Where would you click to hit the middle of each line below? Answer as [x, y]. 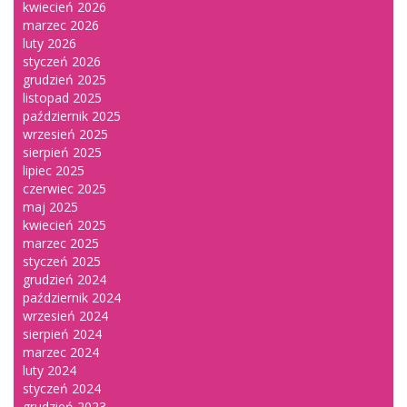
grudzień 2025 [65, 80]
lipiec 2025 [54, 171]
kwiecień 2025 [65, 225]
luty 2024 [50, 371]
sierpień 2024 [62, 334]
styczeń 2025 [62, 262]
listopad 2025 [62, 98]
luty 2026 [50, 44]
